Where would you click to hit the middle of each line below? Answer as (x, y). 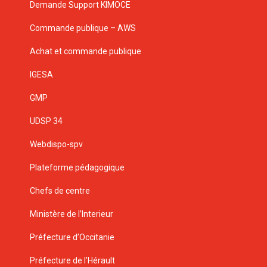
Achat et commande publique (86, 51)
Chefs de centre (60, 190)
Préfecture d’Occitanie (72, 237)
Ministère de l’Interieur (72, 214)
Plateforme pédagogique (77, 167)
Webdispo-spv (56, 144)
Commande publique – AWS (83, 28)
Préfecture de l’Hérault (72, 260)
